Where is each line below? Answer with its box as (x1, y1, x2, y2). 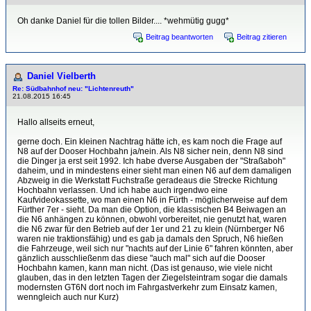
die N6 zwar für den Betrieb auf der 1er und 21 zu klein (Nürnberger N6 (17, 224, 285, 235)
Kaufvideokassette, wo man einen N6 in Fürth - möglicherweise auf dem (17, 195, 287, 205)
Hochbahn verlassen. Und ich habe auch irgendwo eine (17, 185, 228, 196)
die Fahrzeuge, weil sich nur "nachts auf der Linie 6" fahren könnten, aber (17, 244, 293, 254)
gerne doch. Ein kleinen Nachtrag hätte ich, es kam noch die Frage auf (17, 137, 282, 147)
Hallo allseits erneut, (17, 117, 94, 128)
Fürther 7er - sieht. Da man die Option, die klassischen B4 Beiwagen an (17, 205, 286, 215)
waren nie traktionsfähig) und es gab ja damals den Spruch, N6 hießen (17, 234, 283, 244)
